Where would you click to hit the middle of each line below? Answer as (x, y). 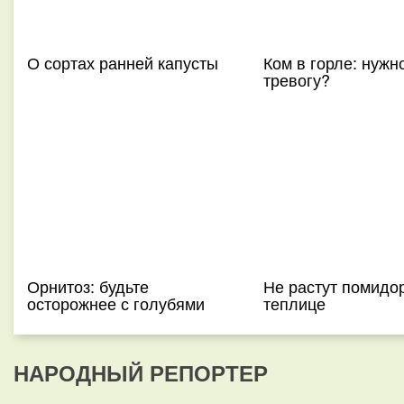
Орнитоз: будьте (88, 286)
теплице (294, 303)
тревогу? (296, 79)
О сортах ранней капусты (123, 62)
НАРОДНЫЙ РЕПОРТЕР (141, 372)
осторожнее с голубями (116, 303)
